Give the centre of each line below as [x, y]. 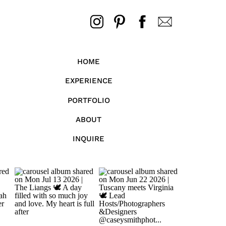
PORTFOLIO [89, 100]
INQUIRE [89, 139]
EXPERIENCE [89, 81]
